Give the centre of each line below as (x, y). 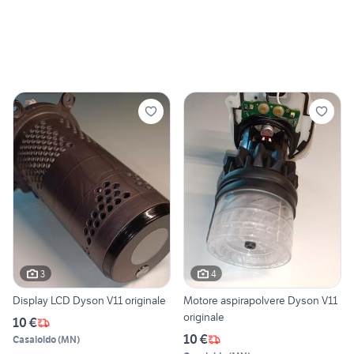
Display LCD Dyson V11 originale (89, 301)
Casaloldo (34, 340)
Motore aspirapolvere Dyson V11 (260, 301)
